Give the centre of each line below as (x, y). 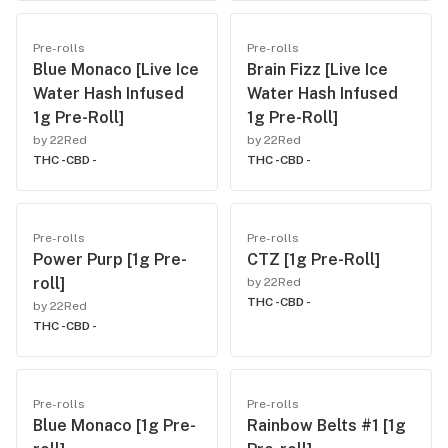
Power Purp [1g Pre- (110, 259)
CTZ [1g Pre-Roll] (313, 259)
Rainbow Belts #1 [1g (326, 425)
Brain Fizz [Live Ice (317, 69)
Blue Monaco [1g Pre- (114, 425)
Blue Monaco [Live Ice (116, 69)
